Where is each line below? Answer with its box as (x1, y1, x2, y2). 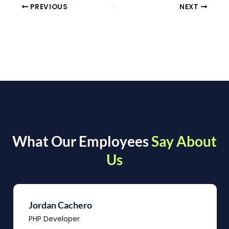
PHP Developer (28, 214, 79, 224)
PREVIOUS (28, 2, 68, 12)
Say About (151, 132, 217, 150)
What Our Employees (12, 132, 151, 150)
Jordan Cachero (28, 199, 91, 211)
